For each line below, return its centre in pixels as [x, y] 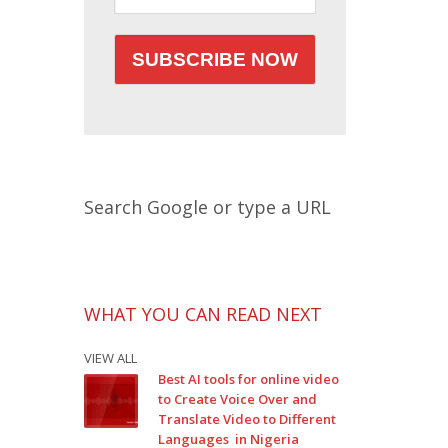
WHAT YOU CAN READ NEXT [202, 314]
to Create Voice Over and [237, 399]
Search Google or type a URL [207, 207]
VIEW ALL [110, 358]
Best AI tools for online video [248, 379]
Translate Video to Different [246, 419]
